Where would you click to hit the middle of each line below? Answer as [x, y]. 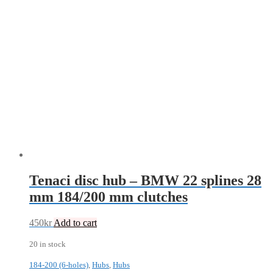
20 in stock [48, 244]
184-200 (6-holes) [59, 264]
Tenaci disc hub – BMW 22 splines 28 [145, 181]
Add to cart [75, 222]
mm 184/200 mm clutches [108, 197]
